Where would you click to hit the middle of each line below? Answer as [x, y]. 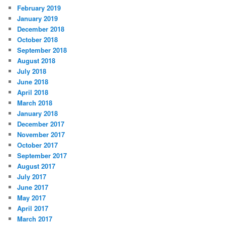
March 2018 [35, 102]
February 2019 [39, 8]
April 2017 [33, 208]
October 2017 [38, 145]
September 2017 [42, 155]
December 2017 [41, 124]
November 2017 [41, 134]
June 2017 [33, 187]
